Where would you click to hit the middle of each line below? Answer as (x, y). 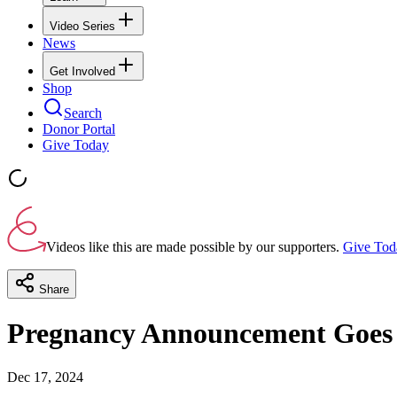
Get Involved (82, 71)
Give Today (76, 144)
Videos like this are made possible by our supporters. (193, 246)
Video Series (82, 26)
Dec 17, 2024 (45, 377)
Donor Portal (79, 128)
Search (83, 113)
